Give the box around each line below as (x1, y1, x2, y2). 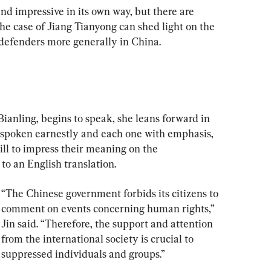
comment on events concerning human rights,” (1, 201, 217, 215)
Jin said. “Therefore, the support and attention (1, 217, 215, 230)
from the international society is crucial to (1, 232, 196, 245)
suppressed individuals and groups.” (1, 247, 165, 260)
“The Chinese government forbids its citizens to (1, 186, 221, 200)
